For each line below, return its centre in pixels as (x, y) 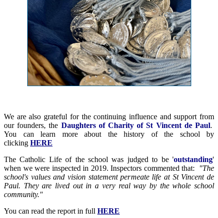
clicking (17, 143)
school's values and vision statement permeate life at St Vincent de (109, 177)
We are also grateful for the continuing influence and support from (109, 117)
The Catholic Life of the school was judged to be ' (89, 160)
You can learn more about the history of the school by (109, 134)
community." (23, 195)
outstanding (193, 160)
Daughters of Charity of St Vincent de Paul (136, 126)
